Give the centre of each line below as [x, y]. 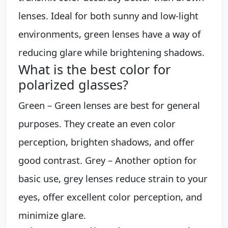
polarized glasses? [73, 84]
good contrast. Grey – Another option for [108, 160]
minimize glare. [52, 215]
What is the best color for [94, 69]
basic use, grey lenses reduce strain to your [113, 178]
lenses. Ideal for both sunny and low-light [108, 15]
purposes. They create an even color [97, 123]
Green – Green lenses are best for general [109, 105]
